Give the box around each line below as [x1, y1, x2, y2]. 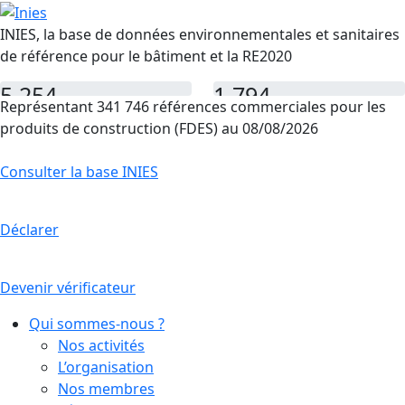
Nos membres [58, 378, 155, 399]
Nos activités [58, 334, 145, 355]
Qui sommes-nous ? [29, 313, 165, 334]
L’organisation [58, 356, 154, 377]
